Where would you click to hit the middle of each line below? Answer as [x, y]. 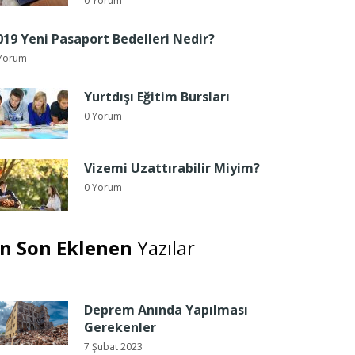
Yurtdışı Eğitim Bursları [157, 97]
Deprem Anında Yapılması [166, 310]
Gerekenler [120, 327]
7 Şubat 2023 [113, 347]
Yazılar [164, 248]
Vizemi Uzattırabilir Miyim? [172, 168]
